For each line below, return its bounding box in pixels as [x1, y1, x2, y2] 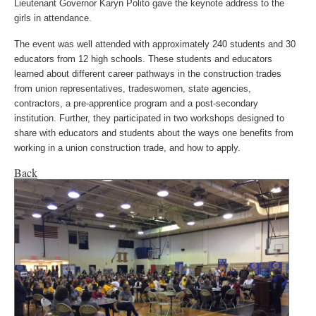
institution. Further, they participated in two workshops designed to [14, 112, 284, 123]
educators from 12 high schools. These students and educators [14, 53, 272, 64]
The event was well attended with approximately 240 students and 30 [14, 38, 296, 49]
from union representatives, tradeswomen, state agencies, [14, 83, 251, 94]
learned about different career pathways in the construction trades [14, 68, 281, 79]
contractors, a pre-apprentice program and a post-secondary [14, 97, 258, 109]
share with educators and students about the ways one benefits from [14, 127, 293, 138]
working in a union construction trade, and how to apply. [14, 142, 241, 153]
